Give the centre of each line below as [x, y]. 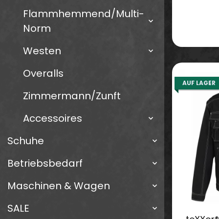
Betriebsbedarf [45, 164]
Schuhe [26, 141]
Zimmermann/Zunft [72, 96]
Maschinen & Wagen [59, 186]
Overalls [43, 74]
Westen [42, 51]
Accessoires [53, 119]
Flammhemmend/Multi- [84, 14]
